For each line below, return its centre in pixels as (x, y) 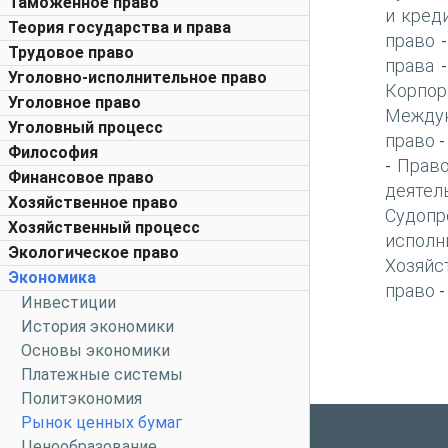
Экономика (52, 277)
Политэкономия (81, 398)
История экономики (97, 326)
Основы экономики (95, 350)
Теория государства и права (119, 27)
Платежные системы (102, 374)
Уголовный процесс (85, 127)
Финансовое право (81, 177)
